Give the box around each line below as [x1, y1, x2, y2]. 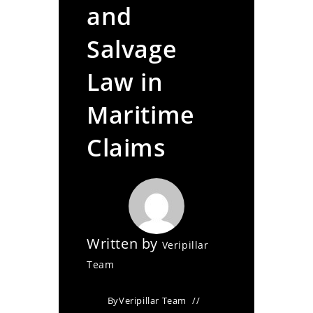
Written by [87, 234, 162, 253]
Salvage [87, 33, 177, 65]
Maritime [87, 99, 195, 131]
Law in [87, 66, 163, 98]
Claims [87, 131, 166, 163]
